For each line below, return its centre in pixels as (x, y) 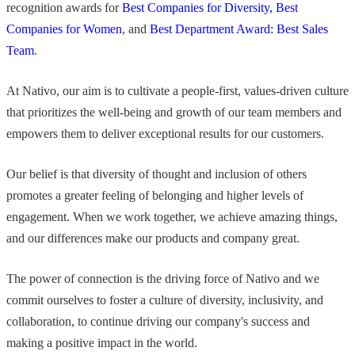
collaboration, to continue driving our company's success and (158, 322)
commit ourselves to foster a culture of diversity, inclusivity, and (165, 300)
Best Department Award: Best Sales (239, 29)
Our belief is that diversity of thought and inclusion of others (157, 174)
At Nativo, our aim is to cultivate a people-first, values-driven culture (177, 91)
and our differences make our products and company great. (153, 239)
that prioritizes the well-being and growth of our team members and (174, 113)
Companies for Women (64, 29)
